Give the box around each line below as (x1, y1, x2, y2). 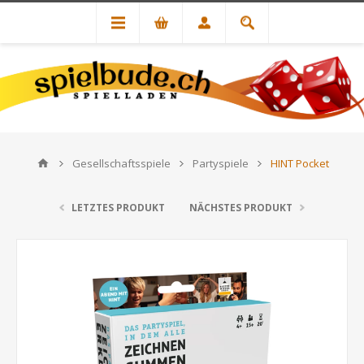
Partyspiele (192, 156, 249, 171)
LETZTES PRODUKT (71, 201, 165, 214)
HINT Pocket (270, 156, 329, 171)
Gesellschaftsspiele (71, 156, 171, 171)
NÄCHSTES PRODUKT (189, 201, 292, 214)
